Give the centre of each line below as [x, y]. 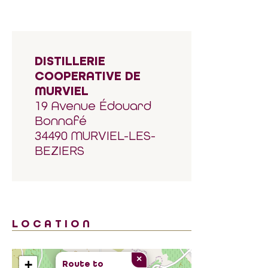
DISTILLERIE [70, 61]
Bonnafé [61, 121]
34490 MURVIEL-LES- [95, 136]
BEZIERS [60, 151]
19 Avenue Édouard [93, 106]
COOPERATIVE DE [88, 76]
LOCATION [53, 224]
